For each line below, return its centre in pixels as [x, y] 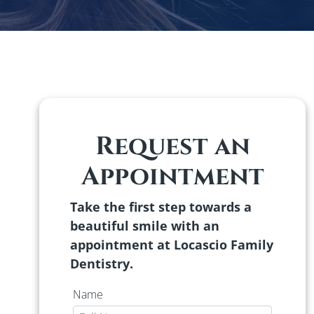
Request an [172, 146]
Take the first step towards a [161, 207]
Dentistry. [102, 264]
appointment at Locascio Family [172, 245]
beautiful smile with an [145, 226]
